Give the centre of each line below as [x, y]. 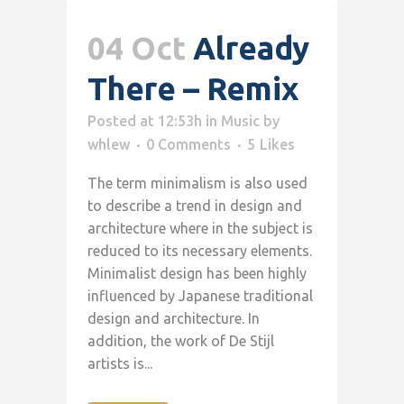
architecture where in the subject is [200, 228]
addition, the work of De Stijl [181, 340]
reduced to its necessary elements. [200, 250]
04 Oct [137, 47]
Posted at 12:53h [145, 120]
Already [251, 47]
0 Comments [188, 144]
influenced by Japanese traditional [200, 295]
